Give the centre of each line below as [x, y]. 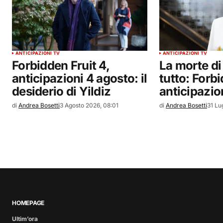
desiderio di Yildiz [61, 92]
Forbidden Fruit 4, [61, 66]
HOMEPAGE [28, 203]
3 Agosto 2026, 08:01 [89, 106]
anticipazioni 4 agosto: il [80, 79]
